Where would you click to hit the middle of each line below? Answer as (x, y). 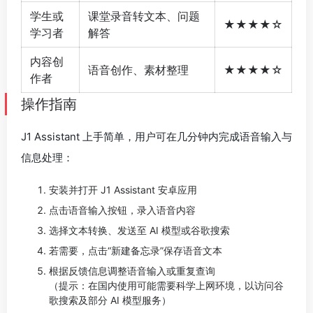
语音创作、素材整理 (138, 70)
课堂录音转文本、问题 (144, 16)
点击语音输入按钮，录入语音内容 (122, 210)
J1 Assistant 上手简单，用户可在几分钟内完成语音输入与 (156, 136)
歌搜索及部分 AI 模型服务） (110, 300)
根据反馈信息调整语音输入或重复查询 (132, 270)
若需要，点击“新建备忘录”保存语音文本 (136, 250)
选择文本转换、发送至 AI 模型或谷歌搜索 (139, 230)
